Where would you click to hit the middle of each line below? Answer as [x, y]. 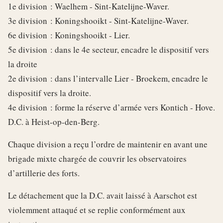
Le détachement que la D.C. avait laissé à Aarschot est [103, 195]
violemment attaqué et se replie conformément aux [97, 210]
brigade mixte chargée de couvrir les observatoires [97, 159]
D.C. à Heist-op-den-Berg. [54, 122]
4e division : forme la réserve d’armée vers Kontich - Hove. [111, 107]
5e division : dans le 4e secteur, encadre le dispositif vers [109, 50]
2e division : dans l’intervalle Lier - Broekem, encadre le [108, 78]
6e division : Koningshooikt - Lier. [69, 35]
